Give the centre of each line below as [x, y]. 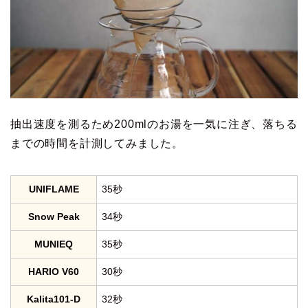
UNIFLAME [54, 189]
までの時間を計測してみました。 [97, 143]
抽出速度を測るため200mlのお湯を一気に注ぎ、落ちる [154, 124]
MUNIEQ [54, 244]
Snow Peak [54, 216]
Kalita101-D [54, 299]
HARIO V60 [54, 271]
